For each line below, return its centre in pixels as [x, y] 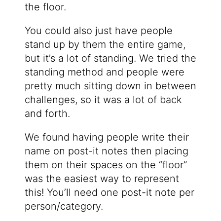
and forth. [47, 114]
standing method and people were [104, 72]
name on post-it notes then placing [106, 151]
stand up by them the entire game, [105, 45]
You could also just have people [98, 31]
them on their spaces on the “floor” [106, 165]
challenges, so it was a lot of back [103, 100]
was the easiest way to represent [102, 179]
